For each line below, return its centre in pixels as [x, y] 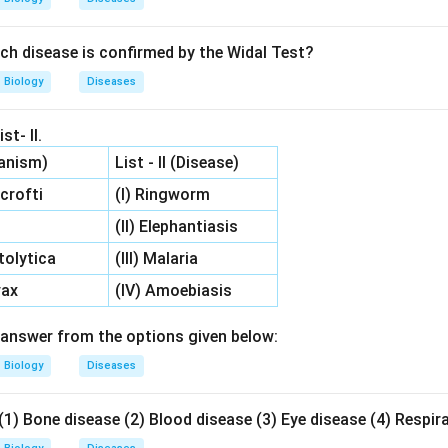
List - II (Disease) [177, 162]
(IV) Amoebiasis [174, 290]
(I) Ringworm [163, 194]
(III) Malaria [157, 258]
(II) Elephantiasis [177, 226]
